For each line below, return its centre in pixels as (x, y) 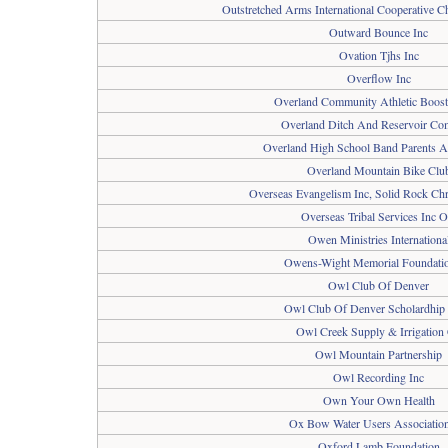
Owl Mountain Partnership (378, 354)
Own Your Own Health (378, 400)
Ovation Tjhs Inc (378, 55)
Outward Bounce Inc (378, 32)
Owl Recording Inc (378, 377)
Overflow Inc (378, 78)
